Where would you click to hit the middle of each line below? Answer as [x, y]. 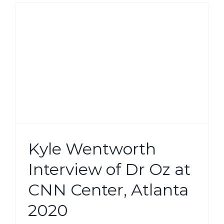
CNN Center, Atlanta [108, 189]
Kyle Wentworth [92, 148]
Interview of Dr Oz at [109, 169]
